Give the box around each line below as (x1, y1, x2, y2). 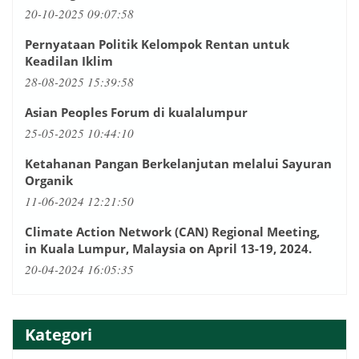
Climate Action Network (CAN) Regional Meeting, (25, 223, 320, 240)
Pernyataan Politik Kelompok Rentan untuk (25, 35, 289, 52)
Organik (25, 171, 73, 188)
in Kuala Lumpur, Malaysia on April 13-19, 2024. (25, 240, 312, 256)
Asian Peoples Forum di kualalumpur (25, 103, 248, 120)
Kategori (25, 323, 92, 345)
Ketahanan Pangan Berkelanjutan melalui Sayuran (25, 155, 332, 171)
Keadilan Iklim (25, 52, 113, 69)
